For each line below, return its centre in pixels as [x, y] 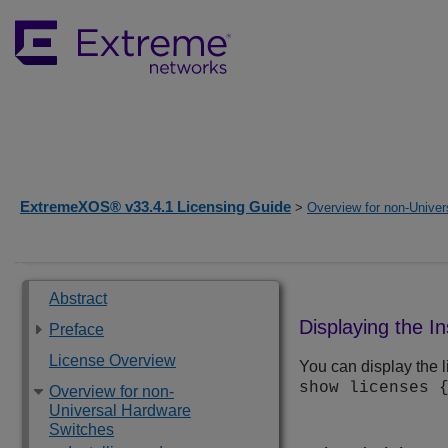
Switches [81, 429]
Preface [76, 329]
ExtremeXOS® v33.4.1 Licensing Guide [155, 206]
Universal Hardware [120, 410]
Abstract [78, 298]
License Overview [112, 360]
